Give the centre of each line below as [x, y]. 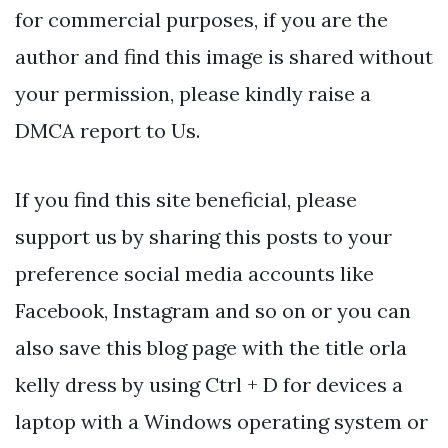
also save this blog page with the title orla [211, 348]
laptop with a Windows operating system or [221, 422]
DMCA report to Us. [107, 131]
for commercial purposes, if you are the [201, 20]
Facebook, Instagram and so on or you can [213, 311]
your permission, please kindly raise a [193, 94]
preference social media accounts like [194, 274]
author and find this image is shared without [224, 57]
